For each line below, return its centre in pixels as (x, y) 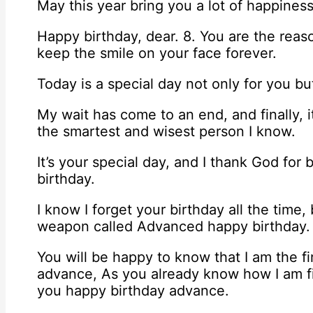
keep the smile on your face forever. (157, 53)
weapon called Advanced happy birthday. (174, 227)
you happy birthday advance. (133, 291)
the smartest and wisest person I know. (166, 132)
